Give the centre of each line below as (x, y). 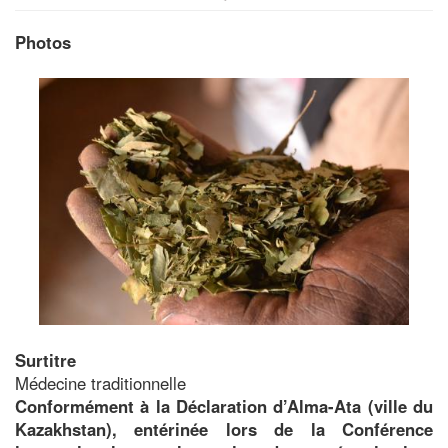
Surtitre (45, 359)
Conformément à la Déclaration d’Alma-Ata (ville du (224, 405)
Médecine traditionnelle (100, 382)
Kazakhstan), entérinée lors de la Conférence (224, 428)
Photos (43, 42)
